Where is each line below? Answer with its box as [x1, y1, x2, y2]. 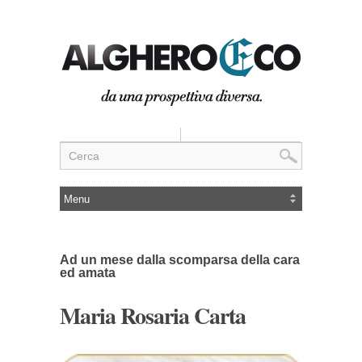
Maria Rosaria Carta [60, 299, 246, 332]
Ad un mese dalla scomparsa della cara [60, 253, 300, 267]
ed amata [60, 266, 116, 280]
